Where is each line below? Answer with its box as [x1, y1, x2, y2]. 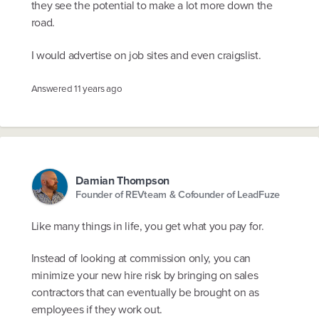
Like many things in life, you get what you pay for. [31, 217, 264, 234]
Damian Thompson [75, 172, 169, 189]
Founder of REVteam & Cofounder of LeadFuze [75, 186, 280, 202]
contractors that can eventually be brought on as [31, 284, 259, 301]
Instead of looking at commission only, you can [31, 250, 251, 267]
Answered [31, 82, 74, 96]
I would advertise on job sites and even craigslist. [31, 46, 261, 63]
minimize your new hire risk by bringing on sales [31, 267, 258, 284]
